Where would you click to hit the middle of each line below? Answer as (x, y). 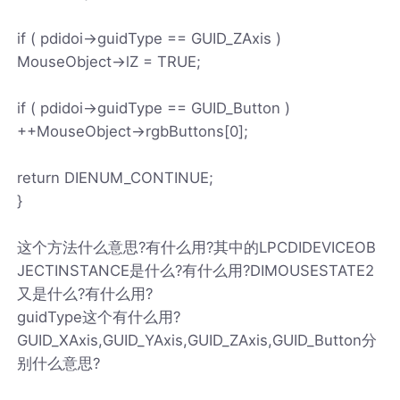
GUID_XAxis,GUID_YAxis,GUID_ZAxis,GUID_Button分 (197, 340)
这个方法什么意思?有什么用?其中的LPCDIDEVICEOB (197, 247)
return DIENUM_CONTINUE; (116, 177)
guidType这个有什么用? (99, 317)
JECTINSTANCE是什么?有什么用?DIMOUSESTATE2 (196, 270)
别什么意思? (59, 363)
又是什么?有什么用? (85, 293)
